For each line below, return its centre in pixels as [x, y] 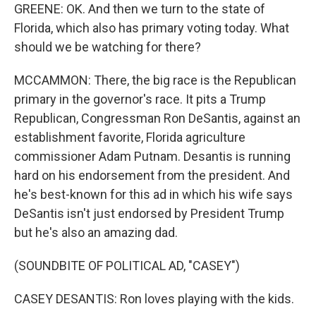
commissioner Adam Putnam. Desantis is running [152, 156]
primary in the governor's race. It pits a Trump [140, 99]
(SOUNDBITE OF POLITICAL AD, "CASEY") [127, 266]
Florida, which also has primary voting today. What [152, 28]
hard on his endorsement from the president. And [152, 175]
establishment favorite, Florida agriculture [130, 137]
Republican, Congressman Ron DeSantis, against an [157, 118]
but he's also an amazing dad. [96, 232]
